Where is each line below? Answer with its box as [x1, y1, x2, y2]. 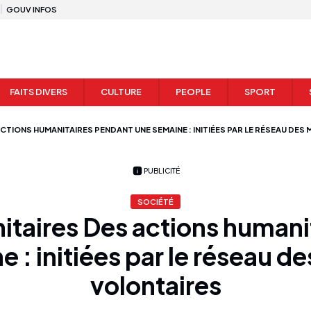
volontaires [90, 269, 221, 301]
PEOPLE [175, 86, 211, 98]
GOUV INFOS [6, 4, 57, 14]
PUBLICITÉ [144, 165, 180, 175]
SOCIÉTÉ [137, 196, 174, 207]
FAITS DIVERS [10, 86, 68, 98]
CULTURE [101, 86, 142, 98]
